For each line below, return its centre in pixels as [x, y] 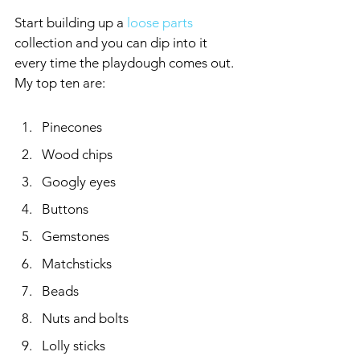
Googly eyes [79, 181]
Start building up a [71, 22]
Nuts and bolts [85, 318]
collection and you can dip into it [112, 42]
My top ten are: [60, 82]
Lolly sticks [74, 345]
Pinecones [72, 127]
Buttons [65, 209]
